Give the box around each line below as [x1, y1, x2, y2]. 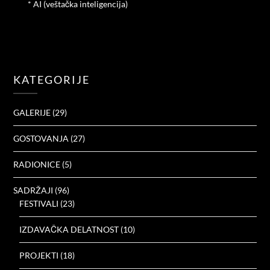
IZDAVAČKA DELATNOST [19, 224, 119, 235]
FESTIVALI [19, 198, 59, 209]
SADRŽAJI [13, 185, 54, 196]
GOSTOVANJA [13, 133, 69, 144]
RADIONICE [13, 159, 61, 170]
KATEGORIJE [13, 73, 90, 87]
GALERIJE [13, 107, 51, 118]
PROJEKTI [19, 250, 59, 261]
